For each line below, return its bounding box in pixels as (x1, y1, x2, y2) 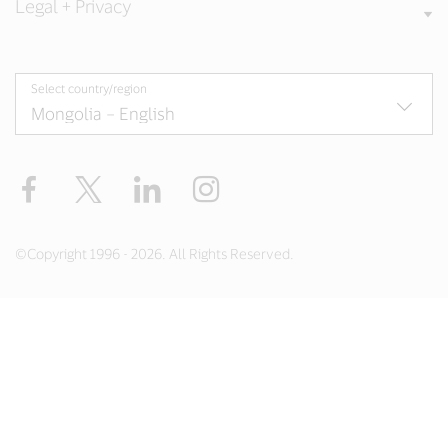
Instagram (220, 174, 299, 194)
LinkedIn (161, 174, 229, 194)
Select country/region (31, 81, 147, 95)
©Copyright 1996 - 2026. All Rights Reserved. (15, 245, 294, 262)
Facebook (43, 174, 116, 194)
